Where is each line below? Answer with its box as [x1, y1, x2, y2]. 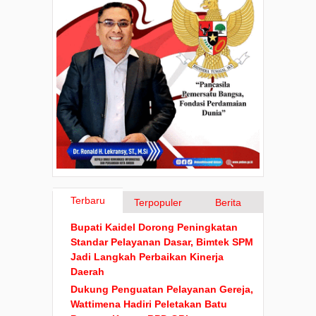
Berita [214, 197, 241, 209]
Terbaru [71, 195, 106, 207]
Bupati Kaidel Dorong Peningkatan [71, 221, 238, 233]
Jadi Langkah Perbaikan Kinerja [71, 251, 224, 263]
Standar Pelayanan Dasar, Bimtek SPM [71, 236, 253, 248]
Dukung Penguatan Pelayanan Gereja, [71, 283, 253, 295]
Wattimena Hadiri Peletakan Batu [71, 298, 227, 310]
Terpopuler [133, 197, 182, 209]
